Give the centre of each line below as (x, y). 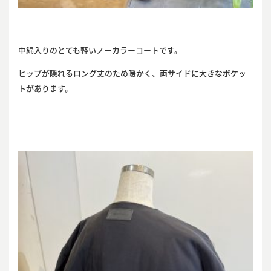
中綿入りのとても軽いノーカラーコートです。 (100, 51)
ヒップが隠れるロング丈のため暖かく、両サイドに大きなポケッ (132, 73)
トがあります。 (45, 89)
